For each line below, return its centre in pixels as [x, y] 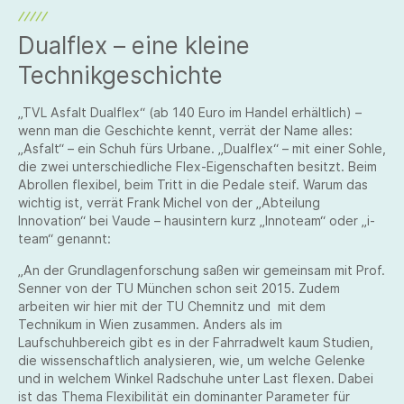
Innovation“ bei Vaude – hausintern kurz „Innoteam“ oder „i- [197, 220]
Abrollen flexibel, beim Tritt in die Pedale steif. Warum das [193, 184]
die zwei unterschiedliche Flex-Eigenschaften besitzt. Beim [197, 166]
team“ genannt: [64, 239]
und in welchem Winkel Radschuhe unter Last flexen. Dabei [196, 378]
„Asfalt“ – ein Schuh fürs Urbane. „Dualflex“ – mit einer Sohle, [202, 148]
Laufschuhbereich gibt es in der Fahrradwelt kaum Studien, [196, 342]
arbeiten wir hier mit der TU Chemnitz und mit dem [172, 306]
